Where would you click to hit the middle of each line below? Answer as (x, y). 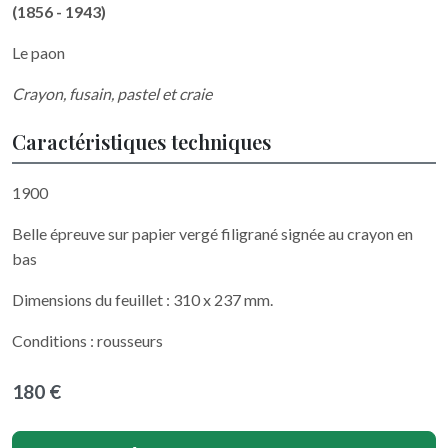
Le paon (38, 52)
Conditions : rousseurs (87, 340)
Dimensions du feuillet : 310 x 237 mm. (142, 299)
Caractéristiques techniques (141, 141)
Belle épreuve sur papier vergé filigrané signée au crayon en (212, 233)
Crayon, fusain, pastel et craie (112, 93)
